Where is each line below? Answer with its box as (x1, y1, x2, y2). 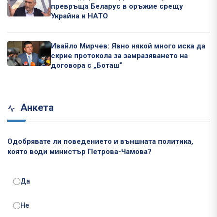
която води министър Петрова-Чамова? (7, 147, 152, 156)
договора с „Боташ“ (51, 61, 122, 70)
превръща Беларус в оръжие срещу (51, 2, 183, 11)
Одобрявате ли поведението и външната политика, (7, 137, 193, 146)
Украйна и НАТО (51, 12, 108, 21)
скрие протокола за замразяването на (51, 51, 188, 61)
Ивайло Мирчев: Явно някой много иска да (51, 42, 205, 51)
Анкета (18, 102, 54, 114)
